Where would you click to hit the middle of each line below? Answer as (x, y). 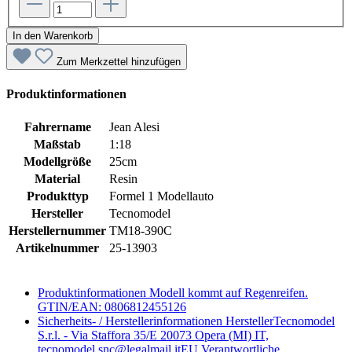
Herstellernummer (57, 230)
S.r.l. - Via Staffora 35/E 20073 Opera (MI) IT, (153, 335)
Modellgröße (57, 161)
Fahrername (57, 126)
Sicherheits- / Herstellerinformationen (130, 321)
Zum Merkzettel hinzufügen (119, 62)
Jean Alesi (134, 126)
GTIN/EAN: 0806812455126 (112, 306)
